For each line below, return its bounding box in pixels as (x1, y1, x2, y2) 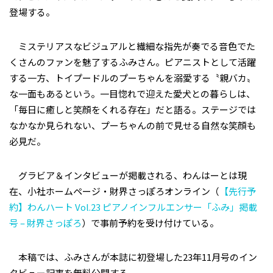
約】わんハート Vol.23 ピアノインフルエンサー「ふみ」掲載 (9, 200, 257, 214)
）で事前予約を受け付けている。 (82, 216, 219, 230)
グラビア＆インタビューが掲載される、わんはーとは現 (9, 169, 247, 182)
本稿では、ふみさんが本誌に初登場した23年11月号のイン (9, 250, 257, 264)
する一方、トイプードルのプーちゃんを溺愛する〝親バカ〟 (9, 71, 256, 85)
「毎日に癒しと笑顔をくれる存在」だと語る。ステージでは (9, 103, 256, 116)
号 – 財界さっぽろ (9, 216, 82, 230)
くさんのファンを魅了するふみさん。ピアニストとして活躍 (9, 55, 256, 69)
